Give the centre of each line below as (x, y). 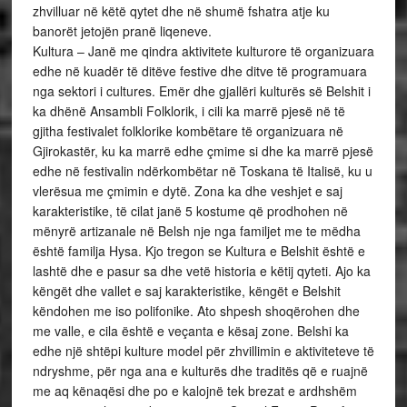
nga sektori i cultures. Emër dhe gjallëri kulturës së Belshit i (201, 91)
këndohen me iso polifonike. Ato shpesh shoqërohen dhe (196, 311)
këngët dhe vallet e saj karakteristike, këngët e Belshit (186, 291)
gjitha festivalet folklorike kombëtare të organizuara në (188, 131)
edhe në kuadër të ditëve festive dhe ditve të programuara (199, 71)
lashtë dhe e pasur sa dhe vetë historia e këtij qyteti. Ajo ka (201, 271)
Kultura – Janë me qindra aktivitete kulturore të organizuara (203, 51)
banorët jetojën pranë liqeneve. (122, 31)
